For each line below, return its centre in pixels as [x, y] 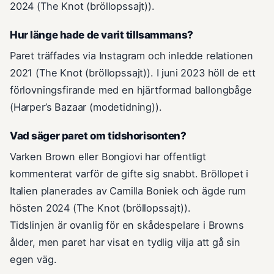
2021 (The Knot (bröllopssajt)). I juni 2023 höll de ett [133, 73]
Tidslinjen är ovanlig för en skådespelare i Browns [127, 225]
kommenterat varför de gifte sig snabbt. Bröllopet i [129, 174]
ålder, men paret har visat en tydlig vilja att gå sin [125, 243]
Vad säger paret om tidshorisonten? [98, 136]
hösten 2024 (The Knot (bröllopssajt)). [100, 208]
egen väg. [33, 260]
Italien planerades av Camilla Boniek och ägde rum [128, 191]
